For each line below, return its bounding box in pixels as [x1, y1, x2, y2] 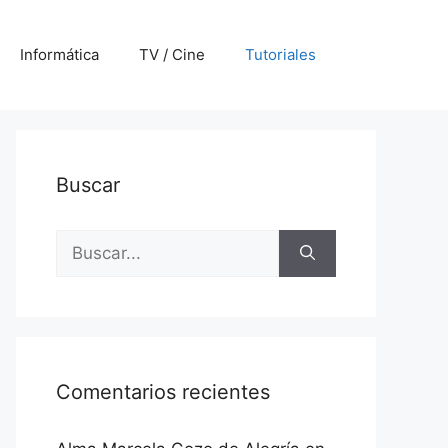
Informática [20, 45, 99, 64]
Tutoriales [245, 45, 316, 64]
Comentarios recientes [56, 380, 270, 404]
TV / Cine [139, 45, 205, 64]
